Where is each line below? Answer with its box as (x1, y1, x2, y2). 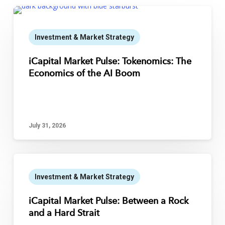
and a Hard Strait (28, 208, 99, 218)
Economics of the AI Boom (28, 69, 140, 78)
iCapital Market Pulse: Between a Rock (28, 196, 188, 206)
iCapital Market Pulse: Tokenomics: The (28, 57, 191, 66)
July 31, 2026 (28, 122, 66, 129)
